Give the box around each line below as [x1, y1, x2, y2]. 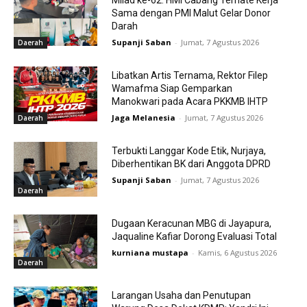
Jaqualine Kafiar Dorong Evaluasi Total [111, 230, 277, 242]
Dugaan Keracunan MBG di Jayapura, [111, 217, 271, 229]
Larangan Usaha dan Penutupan [111, 290, 251, 302]
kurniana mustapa [111, 247, 188, 258]
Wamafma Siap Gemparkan [111, 83, 232, 95]
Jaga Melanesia [111, 112, 175, 123]
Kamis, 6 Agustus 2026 [197, 247, 277, 258]
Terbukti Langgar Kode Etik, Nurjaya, [111, 145, 266, 157]
